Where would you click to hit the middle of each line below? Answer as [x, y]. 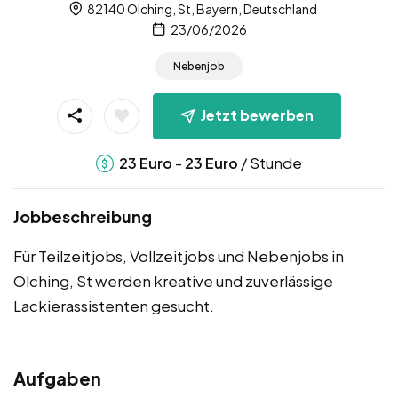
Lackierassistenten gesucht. [114, 305]
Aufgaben [57, 378]
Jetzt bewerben [257, 115]
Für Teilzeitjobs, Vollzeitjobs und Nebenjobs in [179, 255]
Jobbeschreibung [83, 216]
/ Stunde [270, 162]
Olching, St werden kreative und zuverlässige [173, 280]
